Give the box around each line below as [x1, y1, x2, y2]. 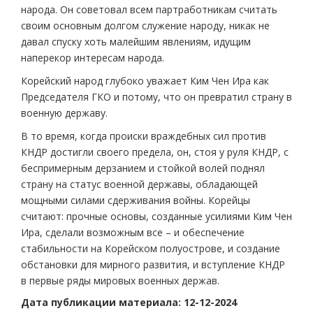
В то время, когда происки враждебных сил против [21, 129, 266, 143]
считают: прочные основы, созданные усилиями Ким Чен [21, 210, 292, 224]
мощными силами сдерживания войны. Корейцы [21, 194, 250, 208]
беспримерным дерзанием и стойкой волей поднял [21, 161, 265, 175]
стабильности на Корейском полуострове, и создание [21, 242, 280, 256]
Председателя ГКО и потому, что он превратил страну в [21, 90, 292, 104]
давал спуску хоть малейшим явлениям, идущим [21, 35, 251, 49]
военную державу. [21, 106, 108, 120]
